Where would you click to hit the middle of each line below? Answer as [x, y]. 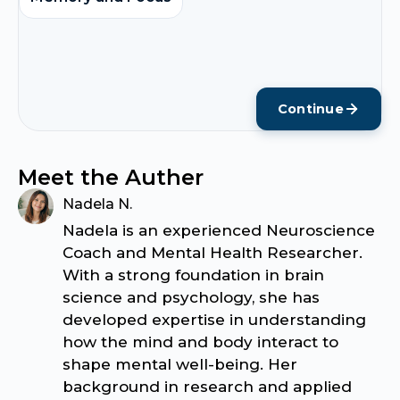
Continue [310, 108]
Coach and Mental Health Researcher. [212, 252]
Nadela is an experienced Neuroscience [219, 230]
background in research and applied [207, 386]
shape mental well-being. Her [180, 364]
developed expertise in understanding [214, 319]
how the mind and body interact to [200, 342]
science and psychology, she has [191, 297]
